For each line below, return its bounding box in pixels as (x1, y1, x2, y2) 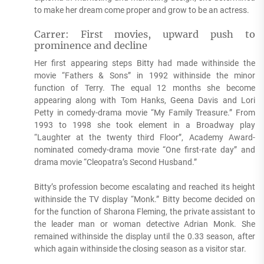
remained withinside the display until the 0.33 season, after (34, 232, 255, 242)
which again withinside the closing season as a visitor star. (34, 244, 246, 254)
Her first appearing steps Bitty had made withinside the (34, 58, 255, 68)
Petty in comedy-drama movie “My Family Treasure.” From (34, 108, 255, 118)
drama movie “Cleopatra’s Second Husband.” (34, 157, 197, 167)
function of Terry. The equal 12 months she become (34, 83, 255, 93)
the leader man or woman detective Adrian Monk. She (34, 219, 255, 229)
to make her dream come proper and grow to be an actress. (34, 5, 249, 15)
